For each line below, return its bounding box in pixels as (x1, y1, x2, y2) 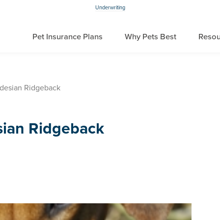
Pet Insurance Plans (32, 32, 103, 42)
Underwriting (95, 4, 125, 11)
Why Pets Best (125, 32, 176, 42)
